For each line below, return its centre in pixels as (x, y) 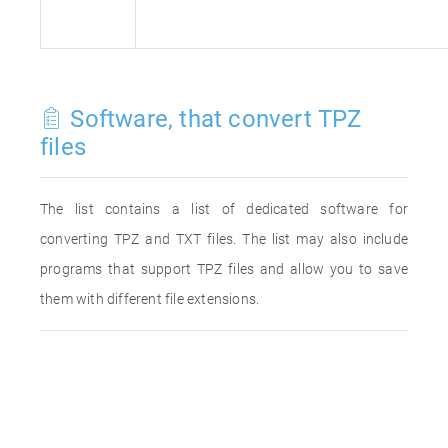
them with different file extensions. (150, 299)
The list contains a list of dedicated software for (224, 209)
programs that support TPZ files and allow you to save (224, 269)
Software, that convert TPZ (213, 119)
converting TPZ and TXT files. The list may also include (224, 239)
